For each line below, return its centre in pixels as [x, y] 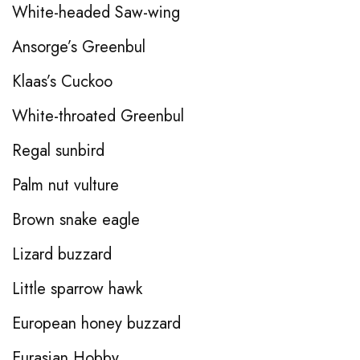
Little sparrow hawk [77, 288]
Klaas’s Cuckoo [62, 81]
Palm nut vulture [65, 185]
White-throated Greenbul [98, 116]
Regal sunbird [58, 150]
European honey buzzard [96, 323]
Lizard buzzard [62, 254]
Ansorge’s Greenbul [79, 47]
